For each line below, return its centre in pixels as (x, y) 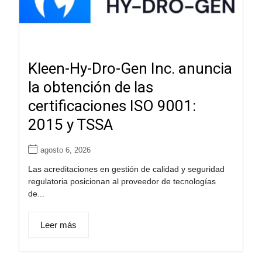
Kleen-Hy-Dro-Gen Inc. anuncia (130, 69)
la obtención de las (90, 87)
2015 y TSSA (70, 125)
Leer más (58, 225)
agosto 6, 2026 (65, 150)
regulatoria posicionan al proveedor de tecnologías (122, 182)
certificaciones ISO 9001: (112, 106)
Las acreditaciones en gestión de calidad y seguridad (126, 169)
